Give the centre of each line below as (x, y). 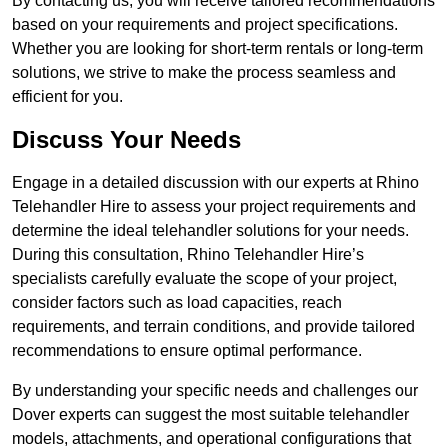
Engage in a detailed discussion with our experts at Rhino (215, 183)
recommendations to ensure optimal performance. (187, 351)
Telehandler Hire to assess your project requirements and (214, 207)
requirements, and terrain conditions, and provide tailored (213, 327)
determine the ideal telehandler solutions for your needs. (210, 231)
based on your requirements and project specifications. (205, 25)
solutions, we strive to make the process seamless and (204, 73)
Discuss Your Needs (126, 140)
